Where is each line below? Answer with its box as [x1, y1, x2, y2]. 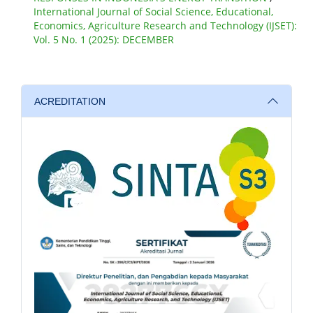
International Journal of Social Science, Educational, [33, 5, 273, 19]
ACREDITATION [34, 95, 105, 107]
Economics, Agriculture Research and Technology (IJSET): [33, 19, 297, 33]
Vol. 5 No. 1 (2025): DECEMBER [33, 33, 174, 47]
